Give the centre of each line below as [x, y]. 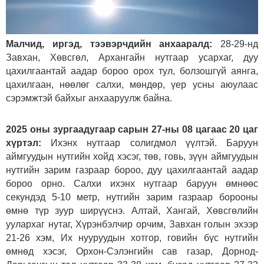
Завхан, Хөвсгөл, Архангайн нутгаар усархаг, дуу [132, 57]
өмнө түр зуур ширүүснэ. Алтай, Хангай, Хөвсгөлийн [132, 210]
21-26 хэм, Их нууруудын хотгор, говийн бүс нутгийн [132, 237]
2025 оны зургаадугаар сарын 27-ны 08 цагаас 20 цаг [132, 129]
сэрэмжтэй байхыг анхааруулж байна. [89, 98]
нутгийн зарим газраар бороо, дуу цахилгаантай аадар [132, 170]
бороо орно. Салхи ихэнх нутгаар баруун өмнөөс [132, 183]
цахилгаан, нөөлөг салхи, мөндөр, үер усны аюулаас [132, 84]
